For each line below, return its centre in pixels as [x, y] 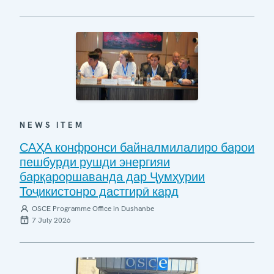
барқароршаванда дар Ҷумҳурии [112, 177]
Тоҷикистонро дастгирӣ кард [99, 191]
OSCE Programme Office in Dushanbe [93, 209]
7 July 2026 [51, 220]
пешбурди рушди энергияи [95, 162]
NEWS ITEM [52, 125]
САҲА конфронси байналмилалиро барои [137, 147]
